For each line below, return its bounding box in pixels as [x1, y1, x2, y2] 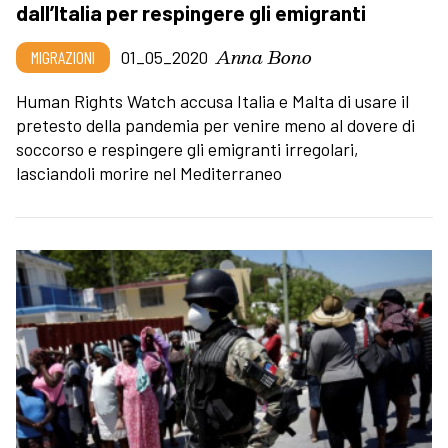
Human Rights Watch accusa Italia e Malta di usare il [16, 89, 409, 112]
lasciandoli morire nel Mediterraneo [16, 161, 282, 184]
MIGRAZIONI [31, 45, 95, 68]
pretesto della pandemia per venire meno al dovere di [16, 113, 415, 136]
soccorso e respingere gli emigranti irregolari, [16, 137, 359, 160]
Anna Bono [216, 41, 312, 71]
